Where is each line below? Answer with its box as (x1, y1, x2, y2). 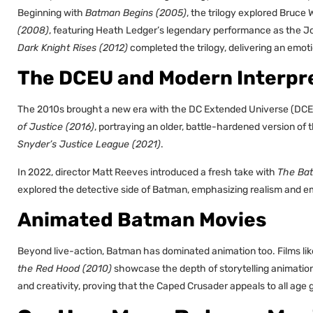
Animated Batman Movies (17, 208, 266, 232)
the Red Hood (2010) (17, 263, 112, 275)
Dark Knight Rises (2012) (17, 41, 128, 54)
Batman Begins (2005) (85, 6, 187, 19)
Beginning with (17, 6, 85, 19)
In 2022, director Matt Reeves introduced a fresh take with (17, 166, 277, 178)
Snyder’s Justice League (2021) (17, 138, 161, 151)
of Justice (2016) (17, 121, 94, 133)
